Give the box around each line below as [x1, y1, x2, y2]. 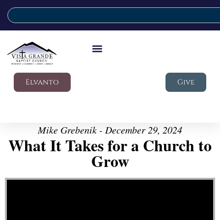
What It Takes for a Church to [8, 134, 212, 157]
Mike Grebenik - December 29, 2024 [38, 123, 182, 136]
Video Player [6, 174, 30, 184]
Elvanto [26, 77, 59, 87]
